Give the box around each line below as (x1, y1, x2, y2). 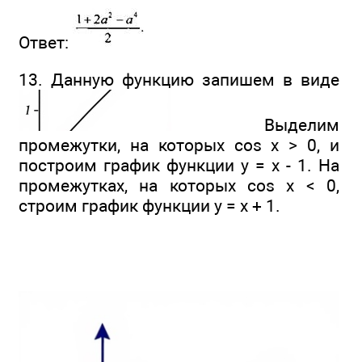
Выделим (171, 115, 339, 136)
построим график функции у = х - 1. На (19, 155, 339, 176)
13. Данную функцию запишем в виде (19, 69, 339, 90)
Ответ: (19, 32, 73, 53)
